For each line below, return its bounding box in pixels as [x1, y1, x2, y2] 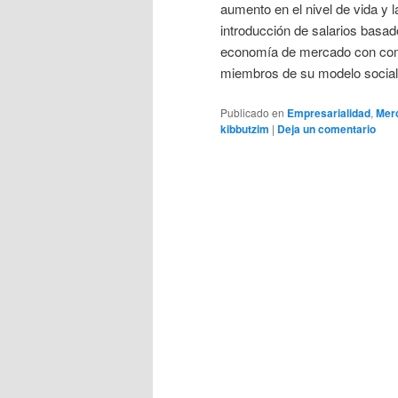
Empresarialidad [287, 105, 370, 122]
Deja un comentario [277, 121, 376, 138]
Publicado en [220, 105, 284, 121]
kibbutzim [220, 121, 269, 138]
